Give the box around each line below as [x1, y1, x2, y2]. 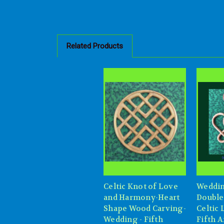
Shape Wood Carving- [103, 203, 186, 214]
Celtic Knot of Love [103, 181, 178, 192]
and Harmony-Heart [103, 192, 180, 203]
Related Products [66, 41, 123, 50]
